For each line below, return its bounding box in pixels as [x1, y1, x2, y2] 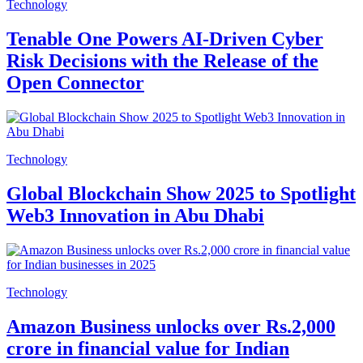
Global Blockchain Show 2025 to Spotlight [6, 182, 356, 204]
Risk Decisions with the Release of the [6, 50, 318, 72]
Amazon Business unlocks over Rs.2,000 [6, 315, 335, 337]
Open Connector [6, 72, 144, 94]
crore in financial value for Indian [6, 337, 289, 359]
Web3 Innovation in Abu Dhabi [6, 204, 264, 226]
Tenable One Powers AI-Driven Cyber [6, 28, 323, 50]
